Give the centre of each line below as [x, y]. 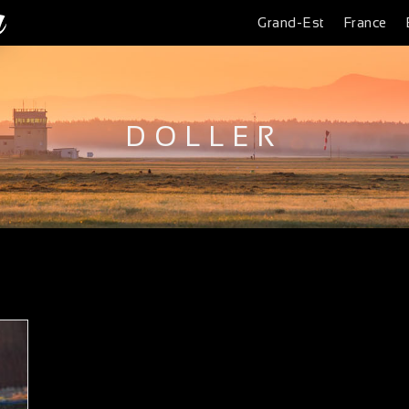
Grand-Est [291, 22]
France [365, 22]
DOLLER [204, 136]
